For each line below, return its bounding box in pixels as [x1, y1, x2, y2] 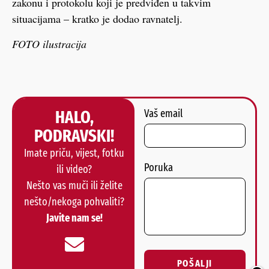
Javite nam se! [46, 211, 103, 225]
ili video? [56, 162, 92, 176]
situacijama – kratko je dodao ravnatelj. [12, 11, 183, 26]
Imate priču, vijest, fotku [24, 146, 124, 160]
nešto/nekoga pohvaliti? [24, 195, 124, 208]
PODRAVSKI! [34, 125, 114, 147]
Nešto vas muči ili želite [26, 178, 122, 192]
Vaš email [144, 106, 183, 120]
